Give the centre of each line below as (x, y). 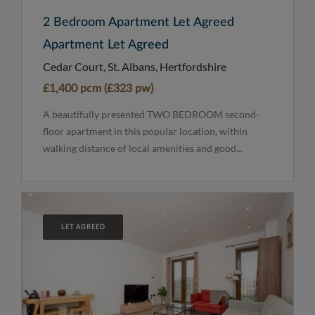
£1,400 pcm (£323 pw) (98, 88)
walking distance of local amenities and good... (143, 148)
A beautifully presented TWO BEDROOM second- (151, 114)
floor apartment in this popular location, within (145, 131)
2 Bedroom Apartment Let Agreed (139, 22)
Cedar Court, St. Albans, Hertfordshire (135, 66)
